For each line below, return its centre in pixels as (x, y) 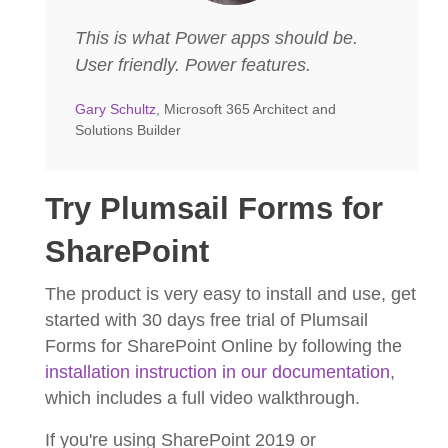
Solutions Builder (128, 129)
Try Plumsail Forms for (214, 208)
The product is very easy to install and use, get (230, 293)
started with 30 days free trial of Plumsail (206, 319)
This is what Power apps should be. (216, 37)
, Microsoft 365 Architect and (246, 108)
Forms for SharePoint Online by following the (223, 345)
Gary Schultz (115, 108)
